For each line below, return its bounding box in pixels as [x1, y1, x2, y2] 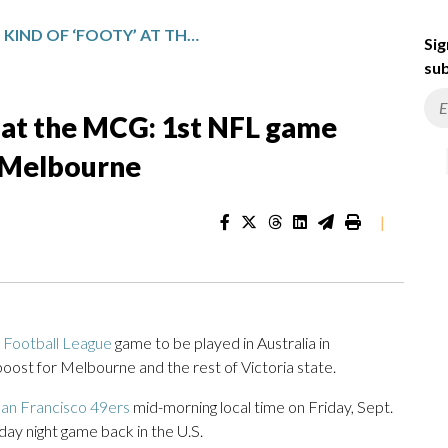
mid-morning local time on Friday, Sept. [130, 397, 393, 417]
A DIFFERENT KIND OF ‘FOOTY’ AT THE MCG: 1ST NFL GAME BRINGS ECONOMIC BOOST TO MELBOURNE [187, 25, 199, 45]
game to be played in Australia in [112, 333, 330, 353]
